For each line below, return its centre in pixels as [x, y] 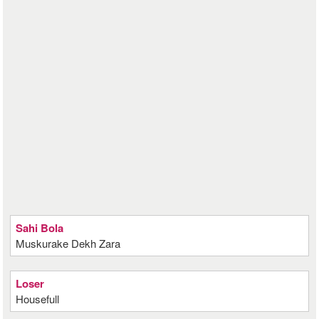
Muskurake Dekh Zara [68, 243]
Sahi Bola [40, 228]
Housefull [38, 299]
